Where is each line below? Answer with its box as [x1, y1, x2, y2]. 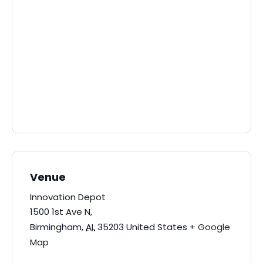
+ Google [190, 221, 230, 233]
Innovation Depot [30, 191, 106, 203]
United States [126, 221, 187, 233]
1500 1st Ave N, [30, 205, 92, 218]
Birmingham [30, 221, 82, 233]
